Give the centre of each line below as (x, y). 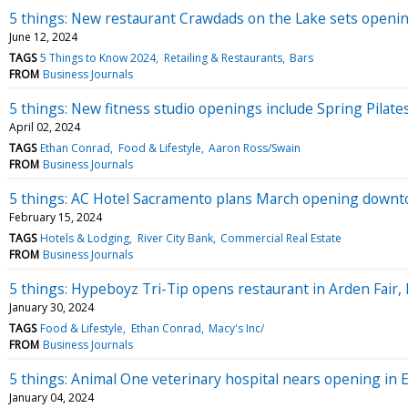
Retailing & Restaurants (223, 57)
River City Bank (175, 238)
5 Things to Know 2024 (98, 57)
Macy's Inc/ (236, 328)
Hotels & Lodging (85, 238)
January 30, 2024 (51, 307)
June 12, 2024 (43, 36)
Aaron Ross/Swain (254, 148)
